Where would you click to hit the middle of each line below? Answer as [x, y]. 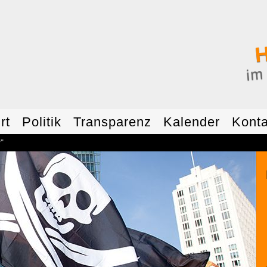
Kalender [192, 122]
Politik [42, 122]
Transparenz [112, 122]
